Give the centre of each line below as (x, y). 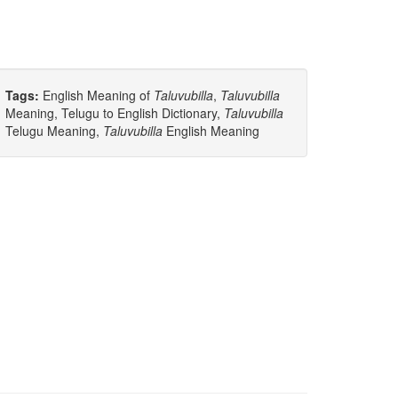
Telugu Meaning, (54, 131)
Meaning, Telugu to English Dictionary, (115, 113)
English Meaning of (98, 95)
